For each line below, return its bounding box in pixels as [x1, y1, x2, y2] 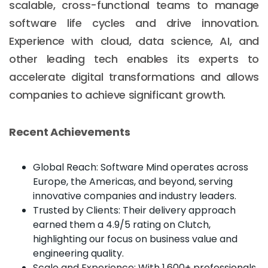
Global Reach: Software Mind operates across [33, 160, 248, 174]
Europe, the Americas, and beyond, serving [33, 174, 233, 188]
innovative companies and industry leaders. [33, 188, 236, 203]
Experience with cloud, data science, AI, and [9, 33, 259, 48]
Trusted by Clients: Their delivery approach [33, 203, 236, 217]
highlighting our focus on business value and [33, 232, 237, 246]
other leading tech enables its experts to [9, 51, 259, 66]
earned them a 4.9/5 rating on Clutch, [33, 217, 211, 232]
